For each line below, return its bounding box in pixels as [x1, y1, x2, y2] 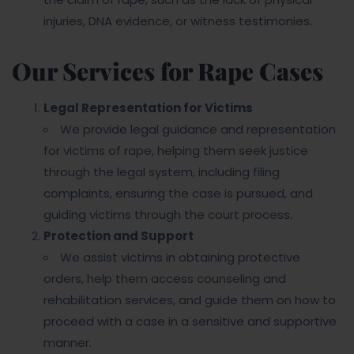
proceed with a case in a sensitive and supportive [43, 313, 337, 330]
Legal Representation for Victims [43, 100, 253, 116]
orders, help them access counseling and [43, 270, 286, 287]
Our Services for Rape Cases [12, 55, 323, 87]
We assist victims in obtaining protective [60, 249, 300, 265]
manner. [43, 334, 92, 351]
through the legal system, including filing [43, 164, 280, 180]
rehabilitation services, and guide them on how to [43, 292, 336, 308]
